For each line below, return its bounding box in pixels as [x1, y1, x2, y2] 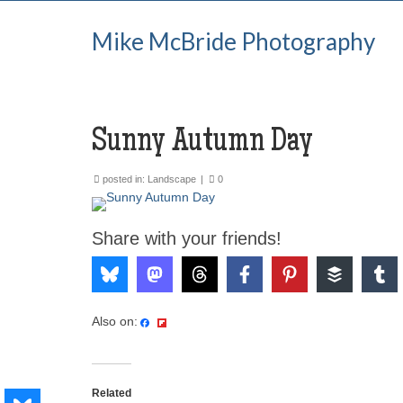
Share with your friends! [92, 228, 282, 248]
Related [92, 387, 131, 399]
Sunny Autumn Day [92, 126, 313, 160]
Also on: [92, 314, 138, 328]
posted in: [100, 174, 148, 184]
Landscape [148, 174, 196, 184]
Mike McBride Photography [92, 27, 375, 56]
